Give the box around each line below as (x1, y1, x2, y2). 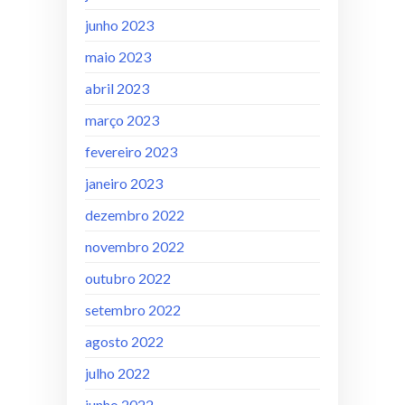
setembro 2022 (85, 300, 181, 318)
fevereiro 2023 (85, 142, 177, 160)
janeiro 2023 (85, 174, 163, 192)
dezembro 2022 (85, 205, 184, 223)
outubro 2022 (85, 268, 171, 287)
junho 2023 (85, 15, 154, 33)
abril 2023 (85, 79, 149, 97)
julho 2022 (85, 363, 150, 381)
